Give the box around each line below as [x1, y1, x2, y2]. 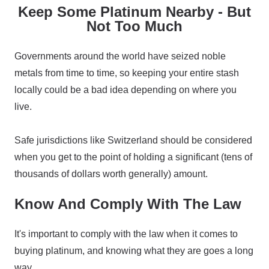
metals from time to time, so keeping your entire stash [14, 68, 239, 78]
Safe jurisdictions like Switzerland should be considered [14, 135, 252, 145]
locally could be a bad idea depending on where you [14, 85, 237, 95]
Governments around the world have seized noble [14, 51, 226, 61]
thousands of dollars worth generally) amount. [14, 169, 208, 179]
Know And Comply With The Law [14, 196, 241, 212]
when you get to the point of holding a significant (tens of [14, 152, 252, 162]
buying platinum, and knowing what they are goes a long [14, 246, 253, 256]
